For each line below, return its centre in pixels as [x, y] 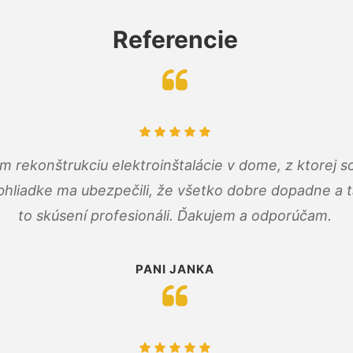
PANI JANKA [175, 269]
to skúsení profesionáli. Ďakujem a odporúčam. [175, 215]
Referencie [175, 39]
